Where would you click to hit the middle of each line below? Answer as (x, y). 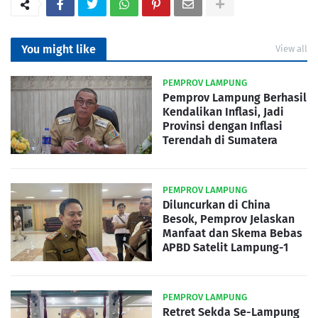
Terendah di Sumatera (220, 141)
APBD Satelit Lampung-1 (225, 248)
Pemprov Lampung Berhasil (235, 98)
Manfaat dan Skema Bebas (232, 234)
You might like (59, 50)
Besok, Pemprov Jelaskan (229, 219)
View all (291, 49)
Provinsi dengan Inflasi (223, 126)
